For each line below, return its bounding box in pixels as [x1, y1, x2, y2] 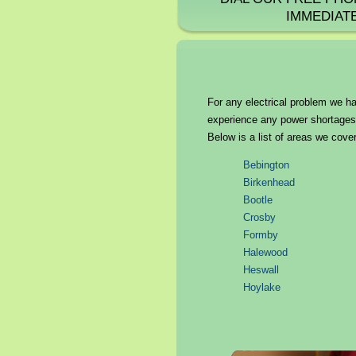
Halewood [242, 246, 288, 258]
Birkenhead [242, 176, 295, 188]
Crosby [242, 211, 276, 223]
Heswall [242, 264, 279, 276]
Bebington [242, 159, 289, 171]
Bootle [242, 194, 273, 206]
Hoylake [242, 281, 281, 293]
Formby [242, 229, 278, 241]
